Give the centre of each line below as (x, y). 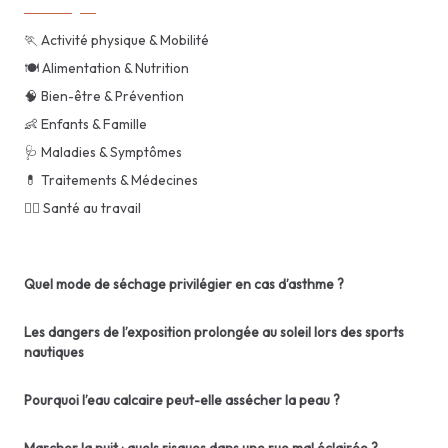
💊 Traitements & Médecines (111, 180)
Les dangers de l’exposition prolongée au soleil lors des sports (214, 332)
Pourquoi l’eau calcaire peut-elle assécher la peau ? (182, 400)
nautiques (54, 352)
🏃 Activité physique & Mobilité (116, 40)
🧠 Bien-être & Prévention (104, 96)
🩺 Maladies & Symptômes (103, 152)
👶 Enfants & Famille (85, 124)
